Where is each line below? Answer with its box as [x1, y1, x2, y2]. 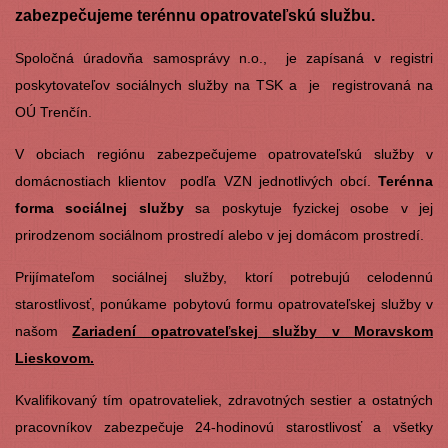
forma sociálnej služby [14, 199, 184, 216]
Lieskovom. [14, 349, 94, 366]
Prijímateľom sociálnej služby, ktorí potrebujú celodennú [14, 268, 434, 285]
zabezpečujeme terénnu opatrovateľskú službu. [14, 6, 375, 24]
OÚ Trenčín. [14, 103, 92, 120]
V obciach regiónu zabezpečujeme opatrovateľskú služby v [14, 145, 434, 162]
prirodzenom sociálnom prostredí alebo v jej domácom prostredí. [14, 226, 424, 243]
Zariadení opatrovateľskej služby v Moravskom [72, 322, 434, 339]
